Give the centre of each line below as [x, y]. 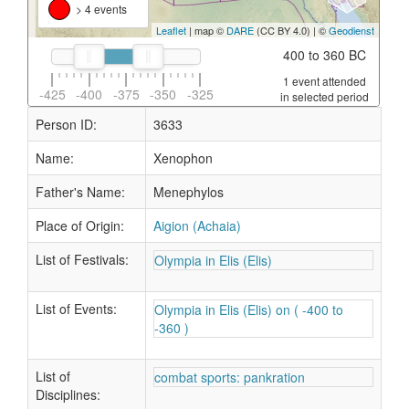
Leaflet [171, 30]
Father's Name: [80, 192]
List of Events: [76, 309]
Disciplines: [68, 394]
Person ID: [66, 124]
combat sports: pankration [230, 377]
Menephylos [189, 192]
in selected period [324, 97]
